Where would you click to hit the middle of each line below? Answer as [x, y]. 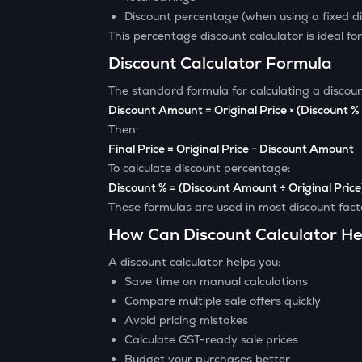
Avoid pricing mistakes [187, 320]
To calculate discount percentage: [200, 168]
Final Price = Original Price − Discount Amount [232, 149]
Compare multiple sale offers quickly [223, 301]
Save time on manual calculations [217, 281]
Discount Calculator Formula [221, 63]
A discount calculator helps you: [195, 262]
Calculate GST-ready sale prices [212, 339]
